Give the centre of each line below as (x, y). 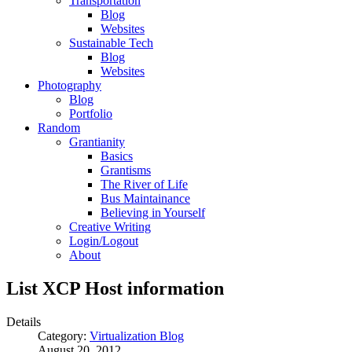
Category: (64, 335)
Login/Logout (104, 241)
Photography (70, 85)
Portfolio (91, 114)
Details (24, 321)
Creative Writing (110, 227)
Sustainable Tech (111, 43)
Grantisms (126, 170)
